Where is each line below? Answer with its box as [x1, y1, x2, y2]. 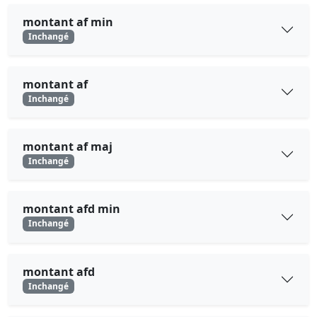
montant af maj [23, 139, 113, 155]
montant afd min [23, 201, 120, 217]
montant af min [23, 13, 113, 30]
